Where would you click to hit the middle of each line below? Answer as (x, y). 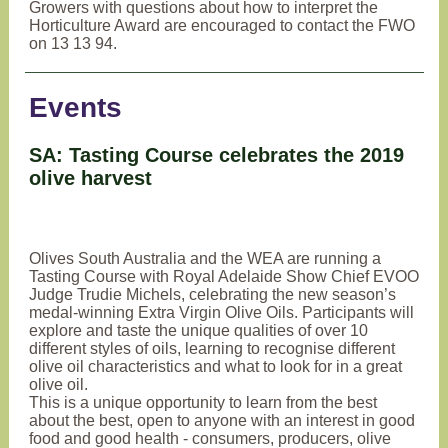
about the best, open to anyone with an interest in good (222, 420)
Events (75, 107)
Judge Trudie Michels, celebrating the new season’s (212, 294)
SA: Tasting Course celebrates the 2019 (216, 155)
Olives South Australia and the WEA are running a (205, 258)
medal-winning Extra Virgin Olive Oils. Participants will (221, 312)
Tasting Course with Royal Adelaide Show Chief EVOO (224, 276)
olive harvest (90, 178)
